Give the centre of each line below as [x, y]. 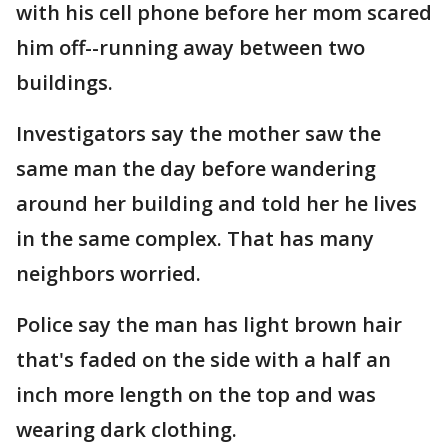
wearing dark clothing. [126, 429]
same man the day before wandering [196, 168]
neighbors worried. [108, 273]
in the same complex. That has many [195, 238]
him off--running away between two [190, 47]
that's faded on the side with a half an [203, 359]
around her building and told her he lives [216, 203]
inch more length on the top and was [196, 394]
